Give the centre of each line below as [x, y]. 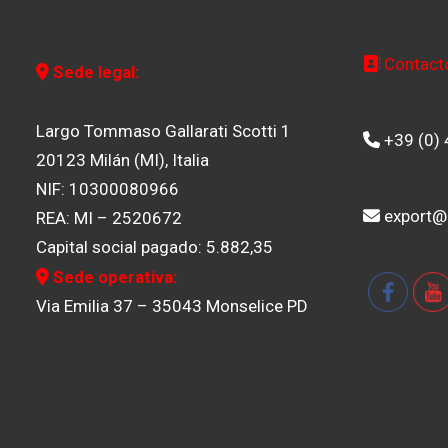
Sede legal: [94, 72]
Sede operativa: [113, 277]
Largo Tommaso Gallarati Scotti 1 [164, 131]
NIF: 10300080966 [108, 189]
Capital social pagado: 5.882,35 [155, 247]
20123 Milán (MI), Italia [123, 160]
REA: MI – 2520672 [109, 218]
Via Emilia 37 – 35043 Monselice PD [172, 306]
